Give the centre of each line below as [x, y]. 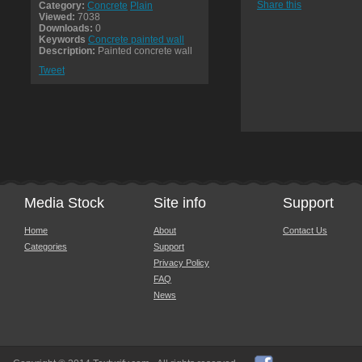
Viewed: [57, 17]
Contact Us [305, 230]
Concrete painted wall [136, 40]
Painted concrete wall [144, 51]
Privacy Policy [181, 263]
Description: [67, 51]
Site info [180, 203]
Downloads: [66, 28]
